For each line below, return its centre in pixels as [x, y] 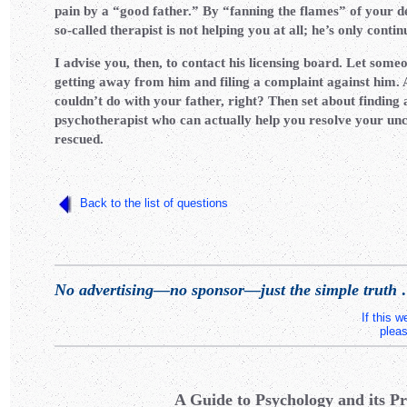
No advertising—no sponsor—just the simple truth [226, 290]
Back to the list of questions [154, 203]
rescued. [79, 139]
